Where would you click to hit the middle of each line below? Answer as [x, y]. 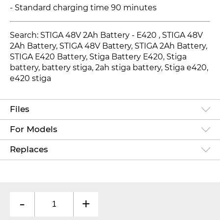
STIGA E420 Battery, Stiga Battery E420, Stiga [98, 57]
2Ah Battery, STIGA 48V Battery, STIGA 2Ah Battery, [109, 46]
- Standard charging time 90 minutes [83, 8]
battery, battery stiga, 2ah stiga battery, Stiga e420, [109, 68]
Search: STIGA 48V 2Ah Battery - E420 [84, 35]
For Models [34, 129]
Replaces [29, 150]
